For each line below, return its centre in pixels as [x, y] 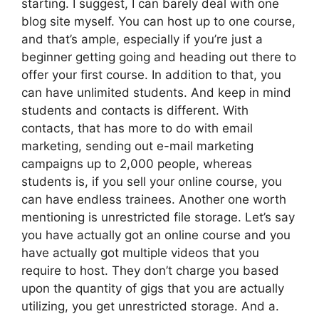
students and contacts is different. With [135, 110]
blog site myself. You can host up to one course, [158, 21]
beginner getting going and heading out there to [159, 57]
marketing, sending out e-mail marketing [137, 146]
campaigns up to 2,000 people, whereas [137, 163]
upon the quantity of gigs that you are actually [153, 288]
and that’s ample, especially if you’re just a [142, 39]
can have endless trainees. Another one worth [154, 199]
